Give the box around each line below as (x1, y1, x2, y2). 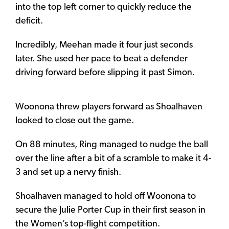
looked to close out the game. (15, 116, 134, 126)
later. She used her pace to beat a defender (15, 54, 188, 64)
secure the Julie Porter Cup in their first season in (15, 205, 205, 216)
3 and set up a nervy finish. (15, 168, 121, 178)
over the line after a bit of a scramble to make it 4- (15, 154, 211, 164)
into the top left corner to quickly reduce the (15, 3, 192, 13)
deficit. (15, 16, 43, 27)
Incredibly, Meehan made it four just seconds (15, 40, 193, 51)
